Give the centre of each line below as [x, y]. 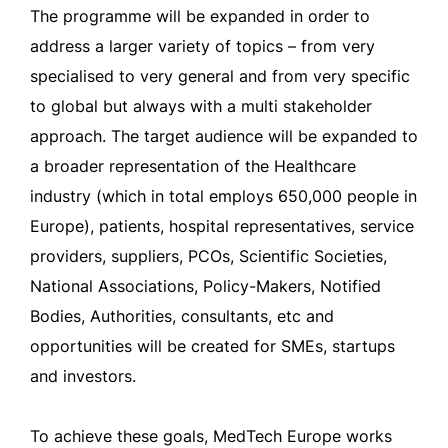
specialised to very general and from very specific [220, 76]
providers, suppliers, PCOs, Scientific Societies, [208, 256]
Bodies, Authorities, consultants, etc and [182, 316]
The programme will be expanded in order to [200, 16]
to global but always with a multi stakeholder [201, 106]
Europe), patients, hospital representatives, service [222, 226]
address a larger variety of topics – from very [202, 46]
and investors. [83, 376]
